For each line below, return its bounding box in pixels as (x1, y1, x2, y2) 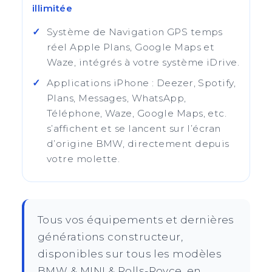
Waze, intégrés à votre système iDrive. (47, 56, 240, 68)
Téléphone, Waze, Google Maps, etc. (47, 107, 227, 119)
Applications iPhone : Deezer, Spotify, (47, 77, 236, 89)
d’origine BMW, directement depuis (47, 138, 229, 149)
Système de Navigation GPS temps (47, 26, 223, 38)
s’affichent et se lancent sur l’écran (47, 123, 221, 134)
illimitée (32, 2, 73, 14)
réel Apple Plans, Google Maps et (47, 41, 215, 53)
